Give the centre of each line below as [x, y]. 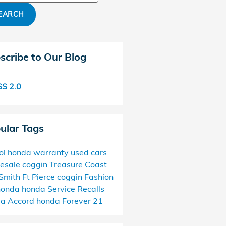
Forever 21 [82, 201]
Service [62, 189]
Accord [22, 201]
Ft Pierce [39, 177]
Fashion [99, 177]
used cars [89, 152]
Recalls [91, 189]
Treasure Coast [78, 164]
